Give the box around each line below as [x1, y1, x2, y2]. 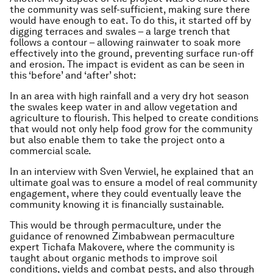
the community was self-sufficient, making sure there [10, 4, 250, 15]
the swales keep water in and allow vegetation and [10, 101, 238, 113]
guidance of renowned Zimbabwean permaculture [10, 230, 235, 242]
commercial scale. [10, 145, 91, 157]
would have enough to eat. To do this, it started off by [10, 15, 251, 26]
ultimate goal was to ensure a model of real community [10, 177, 257, 188]
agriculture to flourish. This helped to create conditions [10, 112, 258, 124]
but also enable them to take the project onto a [10, 134, 225, 146]
